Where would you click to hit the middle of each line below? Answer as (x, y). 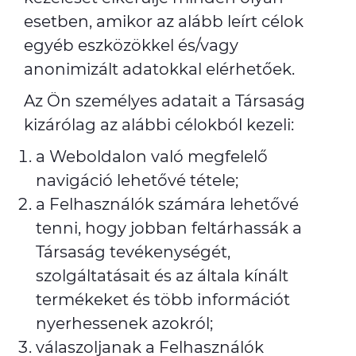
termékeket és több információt (163, 300)
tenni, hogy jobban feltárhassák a (169, 228)
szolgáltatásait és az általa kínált (162, 276)
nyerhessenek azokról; (124, 323)
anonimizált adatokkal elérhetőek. (159, 69)
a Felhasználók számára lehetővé (167, 204)
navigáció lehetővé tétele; (137, 180)
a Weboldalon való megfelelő (152, 157)
